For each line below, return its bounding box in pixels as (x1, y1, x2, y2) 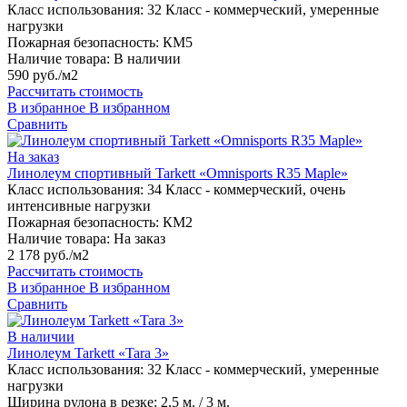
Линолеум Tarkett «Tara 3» (7, 345, 169, 362)
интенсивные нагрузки (7, 198, 151, 214)
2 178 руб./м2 (7, 247, 89, 263)
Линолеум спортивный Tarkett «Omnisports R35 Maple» (7, 165, 348, 182)
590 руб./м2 (7, 67, 78, 84)
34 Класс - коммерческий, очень (147, 182, 345, 198)
